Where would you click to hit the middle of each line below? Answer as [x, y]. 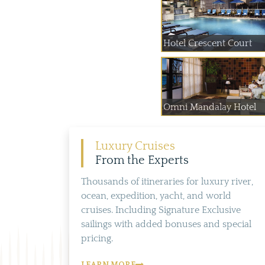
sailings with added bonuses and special [166, 224]
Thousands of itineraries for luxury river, [167, 182]
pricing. [97, 238]
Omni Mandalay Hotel [210, 107]
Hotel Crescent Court [208, 43]
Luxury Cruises [135, 146]
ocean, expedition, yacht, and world [156, 196]
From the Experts [142, 160]
